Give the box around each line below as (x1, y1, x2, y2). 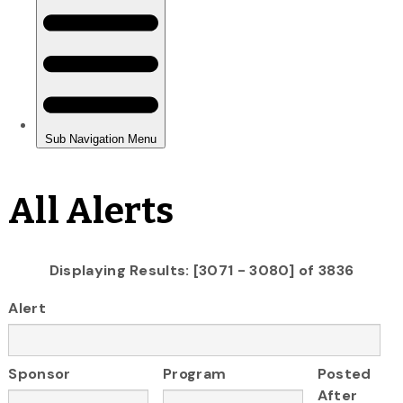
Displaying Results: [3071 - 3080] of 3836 (49, 260, 354, 280)
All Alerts (8, 189, 175, 233)
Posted (317, 364, 372, 384)
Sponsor (8, 364, 71, 384)
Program (163, 364, 227, 384)
